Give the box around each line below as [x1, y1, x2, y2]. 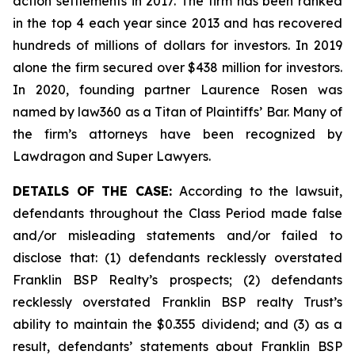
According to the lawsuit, [179, 183, 343, 199]
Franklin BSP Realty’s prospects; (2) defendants [13, 272, 342, 288]
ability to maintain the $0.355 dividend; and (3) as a [13, 316, 342, 332]
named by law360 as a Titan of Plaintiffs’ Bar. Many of [13, 104, 342, 120]
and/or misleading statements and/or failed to [13, 227, 342, 243]
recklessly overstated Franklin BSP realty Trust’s [13, 294, 342, 310]
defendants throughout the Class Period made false [13, 205, 342, 221]
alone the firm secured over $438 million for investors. [13, 59, 342, 75]
